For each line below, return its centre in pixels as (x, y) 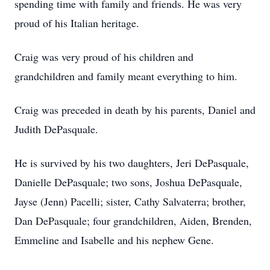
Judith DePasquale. (56, 129)
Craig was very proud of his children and (104, 57)
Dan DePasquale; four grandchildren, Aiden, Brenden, (133, 221)
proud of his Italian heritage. (77, 23)
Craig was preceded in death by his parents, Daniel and (135, 110)
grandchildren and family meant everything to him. (126, 76)
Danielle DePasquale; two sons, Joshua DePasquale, (128, 182)
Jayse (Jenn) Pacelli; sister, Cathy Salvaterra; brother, (130, 201)
